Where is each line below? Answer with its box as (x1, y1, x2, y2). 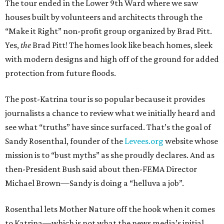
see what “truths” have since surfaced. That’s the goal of (5, 122, 211, 132)
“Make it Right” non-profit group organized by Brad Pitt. (5, 26, 212, 36)
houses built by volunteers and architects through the (5, 12, 202, 22)
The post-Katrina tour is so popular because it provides (5, 94, 205, 104)
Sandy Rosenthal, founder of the (5, 136, 124, 146)
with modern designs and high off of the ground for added (5, 54, 219, 64)
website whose (163, 136, 218, 146)
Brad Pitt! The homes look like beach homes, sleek (31, 40, 212, 50)
